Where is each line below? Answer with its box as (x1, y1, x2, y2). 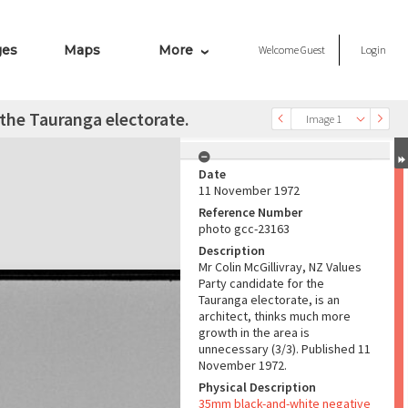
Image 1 (306, 112, 342, 126)
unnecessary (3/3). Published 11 (199, 341, 371, 357)
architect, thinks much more (199, 308, 351, 324)
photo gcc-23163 (199, 220, 290, 237)
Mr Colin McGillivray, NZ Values (199, 259, 362, 275)
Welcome (259, 43, 301, 56)
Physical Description (199, 379, 316, 395)
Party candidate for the (199, 275, 324, 291)
